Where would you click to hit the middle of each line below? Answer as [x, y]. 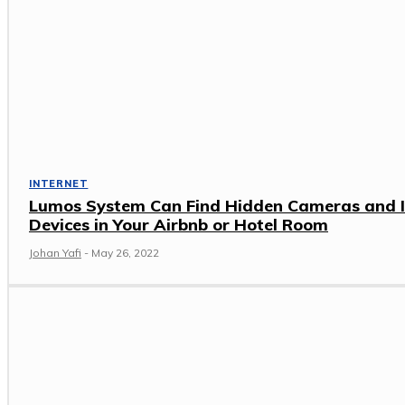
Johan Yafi [55, 253]
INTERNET [59, 184]
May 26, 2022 [125, 253]
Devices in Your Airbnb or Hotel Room [179, 225]
